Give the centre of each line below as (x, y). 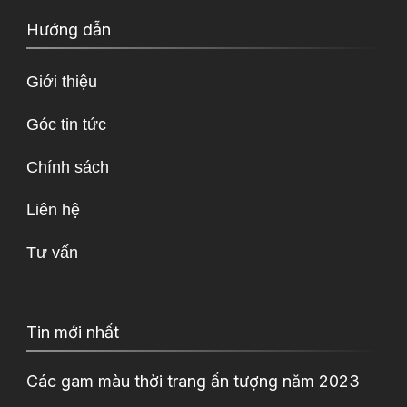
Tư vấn (52, 252)
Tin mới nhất (73, 332)
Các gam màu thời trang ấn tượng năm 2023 (193, 381)
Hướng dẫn (69, 29)
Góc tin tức (66, 124)
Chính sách (68, 167)
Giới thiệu (62, 81)
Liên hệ (53, 209)
